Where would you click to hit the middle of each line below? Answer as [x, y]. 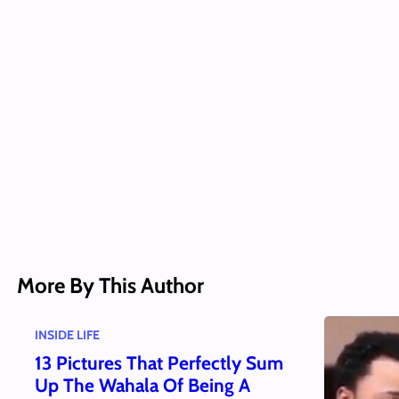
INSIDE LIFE [67, 334]
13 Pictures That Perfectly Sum [159, 363]
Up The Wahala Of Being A [142, 386]
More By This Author [110, 285]
